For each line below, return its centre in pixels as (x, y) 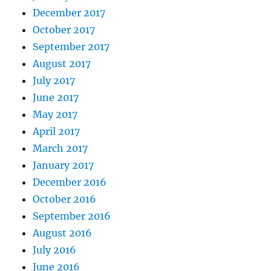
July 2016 (55, 250)
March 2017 (60, 149)
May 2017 (55, 115)
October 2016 (65, 199)
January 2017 (64, 165)
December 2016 (70, 182)
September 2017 (71, 47)
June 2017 (56, 98)
